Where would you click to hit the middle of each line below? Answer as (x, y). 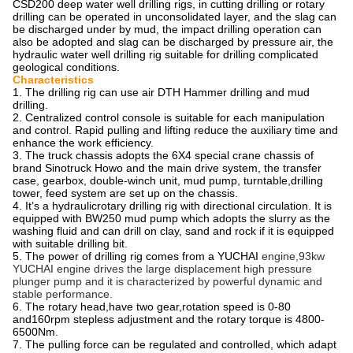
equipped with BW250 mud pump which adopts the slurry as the (171, 218)
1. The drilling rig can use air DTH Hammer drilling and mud (161, 92)
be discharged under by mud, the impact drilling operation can (167, 29)
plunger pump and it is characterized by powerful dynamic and (167, 281)
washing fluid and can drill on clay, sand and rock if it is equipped (173, 231)
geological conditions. (66, 67)
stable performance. (63, 294)
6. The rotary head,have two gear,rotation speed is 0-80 (152, 307)
